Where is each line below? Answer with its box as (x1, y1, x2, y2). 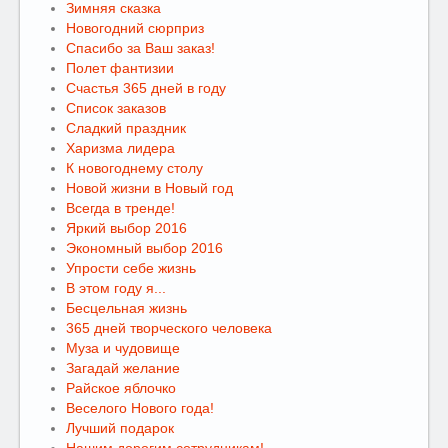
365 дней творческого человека (66, 320, 272, 336)
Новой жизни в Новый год (66, 180, 233, 196)
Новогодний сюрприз (66, 20, 204, 36)
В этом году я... (66, 280, 166, 296)
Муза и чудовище (66, 340, 180, 356)
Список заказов (66, 100, 166, 116)
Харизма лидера (66, 140, 175, 156)
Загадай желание (66, 360, 180, 376)
